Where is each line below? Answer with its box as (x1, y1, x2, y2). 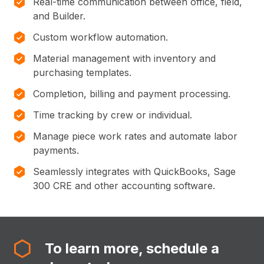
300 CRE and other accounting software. (33, 180, 215, 192)
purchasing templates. (33, 67, 131, 79)
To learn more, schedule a (45, 240, 219, 258)
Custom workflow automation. (33, 31, 168, 44)
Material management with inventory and (33, 52, 216, 65)
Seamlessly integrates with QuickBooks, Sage (33, 166, 236, 178)
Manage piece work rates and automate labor (33, 130, 237, 143)
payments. (33, 144, 79, 157)
